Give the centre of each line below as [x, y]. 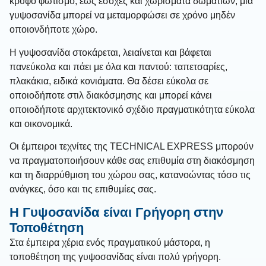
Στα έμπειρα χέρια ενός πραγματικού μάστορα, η [110, 243]
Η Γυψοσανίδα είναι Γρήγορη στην [116, 213]
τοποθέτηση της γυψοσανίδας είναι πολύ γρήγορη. [115, 257]
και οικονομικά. [41, 123]
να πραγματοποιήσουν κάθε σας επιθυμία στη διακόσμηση [132, 160]
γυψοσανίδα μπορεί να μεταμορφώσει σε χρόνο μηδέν [122, 15]
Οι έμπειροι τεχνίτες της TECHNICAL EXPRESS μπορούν [132, 146]
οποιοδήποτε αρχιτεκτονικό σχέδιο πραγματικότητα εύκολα [132, 109]
